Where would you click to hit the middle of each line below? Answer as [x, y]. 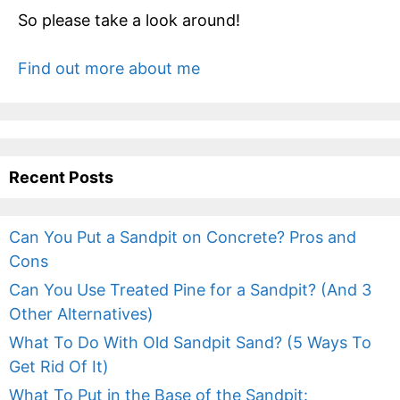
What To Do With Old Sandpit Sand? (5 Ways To [190, 343]
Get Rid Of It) [59, 367]
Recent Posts [61, 178]
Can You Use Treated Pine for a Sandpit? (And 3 [190, 290]
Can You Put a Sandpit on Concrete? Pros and [183, 237]
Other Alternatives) [81, 314]
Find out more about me [109, 69]
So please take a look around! [129, 21]
